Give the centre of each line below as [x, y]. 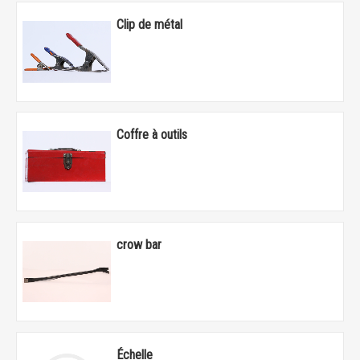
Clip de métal [149, 24]
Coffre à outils [151, 134]
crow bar [139, 244]
